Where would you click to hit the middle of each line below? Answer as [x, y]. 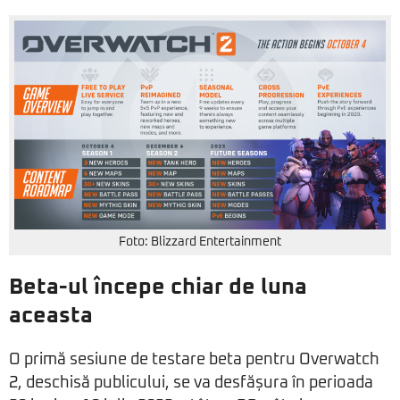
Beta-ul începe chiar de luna [158, 287]
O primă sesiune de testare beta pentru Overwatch [194, 360]
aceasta [51, 316]
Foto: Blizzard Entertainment [200, 242]
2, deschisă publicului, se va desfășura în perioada [191, 383]
